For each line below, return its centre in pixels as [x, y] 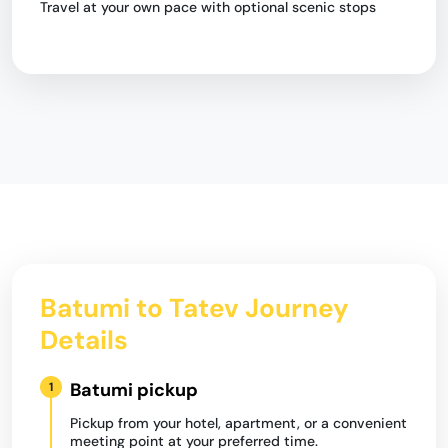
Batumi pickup [134, 390]
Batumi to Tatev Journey [194, 308]
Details [84, 340]
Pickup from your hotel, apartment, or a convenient [238, 423]
